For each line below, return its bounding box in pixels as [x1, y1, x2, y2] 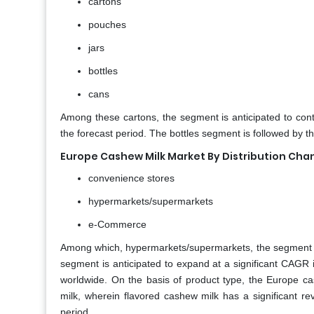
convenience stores [88, 172, 175, 184]
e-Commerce [88, 219, 146, 231]
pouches [88, 19, 126, 31]
